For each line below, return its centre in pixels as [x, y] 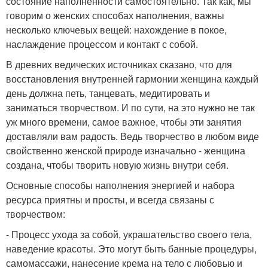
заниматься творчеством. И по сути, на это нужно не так [130, 107]
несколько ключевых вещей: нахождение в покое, [116, 30]
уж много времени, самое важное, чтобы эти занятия [124, 122]
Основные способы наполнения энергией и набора [120, 185]
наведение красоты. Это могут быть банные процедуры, [131, 249]
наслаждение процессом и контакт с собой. [102, 44]
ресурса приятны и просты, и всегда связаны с [110, 200]
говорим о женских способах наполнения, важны [115, 15]
